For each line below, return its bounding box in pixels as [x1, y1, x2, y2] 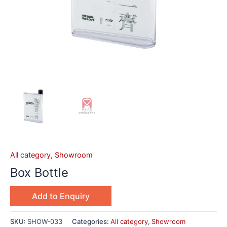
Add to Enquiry [32, 191, 90, 201]
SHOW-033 [27, 217, 62, 225]
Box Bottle [10, 165, 68, 180]
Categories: [72, 217, 110, 225]
